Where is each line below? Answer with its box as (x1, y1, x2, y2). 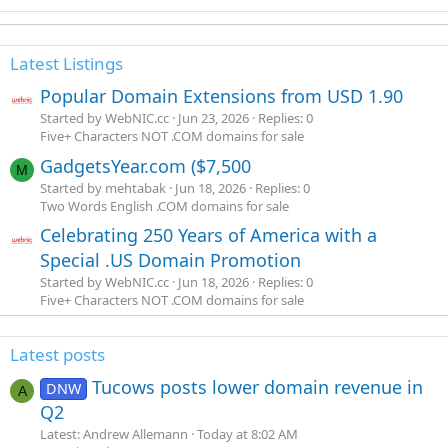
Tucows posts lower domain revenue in (92, 375, 424, 400)
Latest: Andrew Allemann (40, 425, 188, 444)
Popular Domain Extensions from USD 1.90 (40, 83, 403, 108)
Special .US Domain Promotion (40, 248, 301, 273)
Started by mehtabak (40, 178, 166, 197)
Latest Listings (10, 52, 123, 75)
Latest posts (10, 343, 105, 367)
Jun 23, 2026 (178, 108, 249, 127)
